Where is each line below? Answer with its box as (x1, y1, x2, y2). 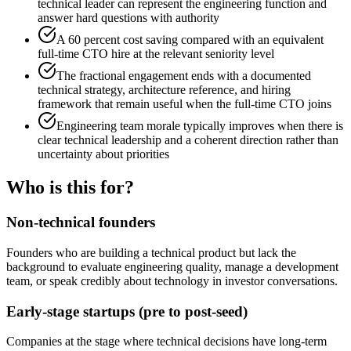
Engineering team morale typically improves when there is (56, 119, 343, 133)
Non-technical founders (6, 214, 155, 231)
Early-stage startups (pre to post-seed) (6, 302, 248, 320)
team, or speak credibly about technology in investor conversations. (6, 273, 338, 288)
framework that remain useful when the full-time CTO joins (38, 97, 331, 111)
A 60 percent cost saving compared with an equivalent (56, 33, 324, 47)
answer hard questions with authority (38, 11, 219, 25)
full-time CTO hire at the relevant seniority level (38, 47, 274, 61)
